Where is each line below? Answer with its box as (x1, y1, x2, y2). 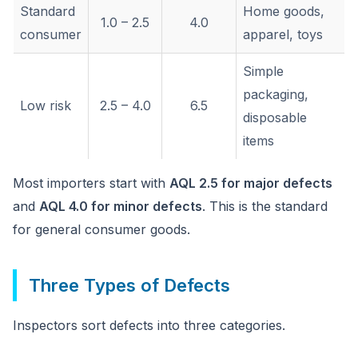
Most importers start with (13, 175, 169, 191)
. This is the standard (202, 198, 328, 214)
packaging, (243, 86, 308, 102)
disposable (243, 109, 307, 125)
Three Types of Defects (29, 275, 230, 296)
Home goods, (243, 3, 324, 19)
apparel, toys (243, 26, 323, 42)
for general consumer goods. (13, 221, 190, 237)
